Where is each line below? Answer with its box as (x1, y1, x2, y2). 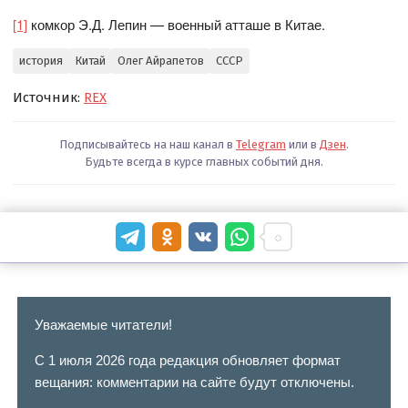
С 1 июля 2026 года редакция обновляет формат (34, 352, 341, 369)
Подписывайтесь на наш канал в (59, 137, 236, 151)
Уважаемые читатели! (34, 317, 172, 333)
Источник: (13, 88, 85, 106)
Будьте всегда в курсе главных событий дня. (85, 154, 323, 168)
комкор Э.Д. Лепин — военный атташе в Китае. (27, 14, 326, 34)
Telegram (236, 137, 286, 151)
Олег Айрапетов (117, 54, 204, 68)
